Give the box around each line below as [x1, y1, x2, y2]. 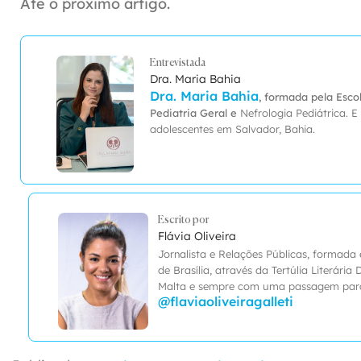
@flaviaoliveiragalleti [157, 293, 293, 309]
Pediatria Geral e [149, 106, 240, 119]
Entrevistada [149, 57, 205, 68]
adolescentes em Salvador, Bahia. [149, 122, 318, 135]
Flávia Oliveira [157, 228, 236, 243]
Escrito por [157, 214, 210, 226]
